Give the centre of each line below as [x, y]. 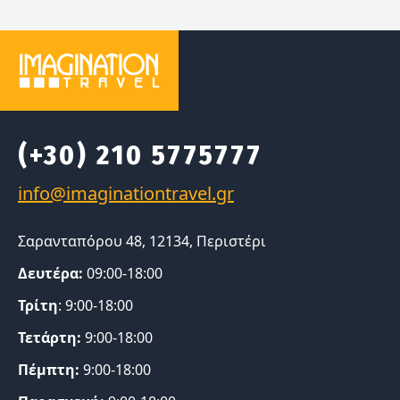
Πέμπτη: [50, 369]
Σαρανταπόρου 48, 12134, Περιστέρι [142, 241]
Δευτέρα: [50, 273]
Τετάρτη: [51, 337]
